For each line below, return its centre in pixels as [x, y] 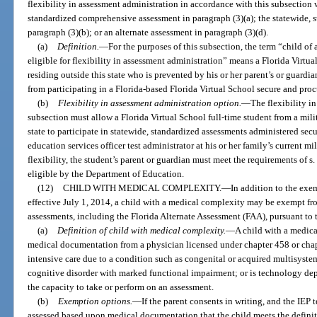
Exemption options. [95, 301]
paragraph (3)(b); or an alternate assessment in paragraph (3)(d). [148, 33]
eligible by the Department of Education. [106, 174]
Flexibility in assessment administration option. [149, 103]
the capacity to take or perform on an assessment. [121, 287]
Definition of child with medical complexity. [141, 231]
